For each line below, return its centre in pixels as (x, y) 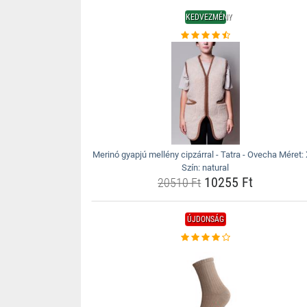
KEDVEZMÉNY (208, 17)
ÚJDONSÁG (205, 219)
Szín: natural (206, 168)
